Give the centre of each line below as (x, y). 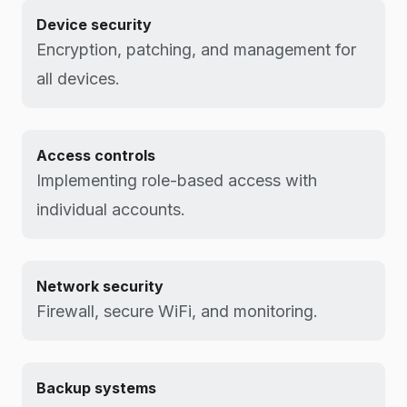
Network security (100, 286)
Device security (94, 25)
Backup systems (96, 388)
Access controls (96, 155)
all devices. (78, 79)
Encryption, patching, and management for (196, 50)
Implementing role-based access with (177, 180)
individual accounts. (111, 209)
